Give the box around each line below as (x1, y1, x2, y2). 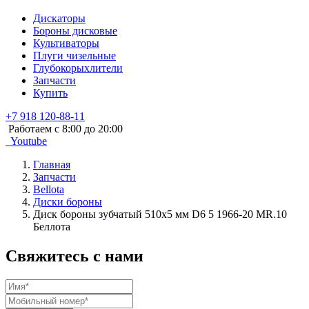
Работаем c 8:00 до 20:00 (6, 123, 123, 134)
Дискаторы (33, 12, 86, 24)
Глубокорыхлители (33, 62, 123, 74)
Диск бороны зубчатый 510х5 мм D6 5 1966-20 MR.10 (33, 208, 287, 220)
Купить (33, 87, 68, 99)
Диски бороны (33, 196, 102, 208)
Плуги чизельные (33, 50, 116, 61)
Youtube (10, 135, 47, 147)
